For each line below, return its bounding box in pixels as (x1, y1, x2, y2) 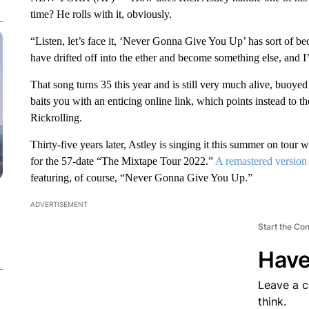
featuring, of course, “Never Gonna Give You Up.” (30, 172, 252, 183)
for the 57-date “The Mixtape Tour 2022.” (30, 155, 215, 167)
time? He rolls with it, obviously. (30, 8, 172, 20)
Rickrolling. (30, 112, 82, 123)
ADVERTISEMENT (30, 200, 88, 208)
